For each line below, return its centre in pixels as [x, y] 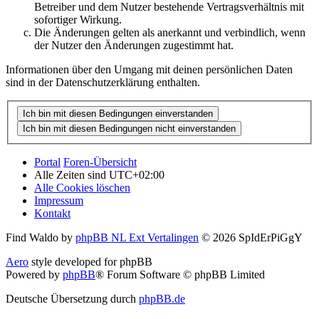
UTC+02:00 [137, 175]
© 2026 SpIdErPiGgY [251, 238]
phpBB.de [162, 299]
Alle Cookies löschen [82, 188]
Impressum [59, 201]
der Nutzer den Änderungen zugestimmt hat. [134, 46]
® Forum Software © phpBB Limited [180, 275]
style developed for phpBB [90, 262]
